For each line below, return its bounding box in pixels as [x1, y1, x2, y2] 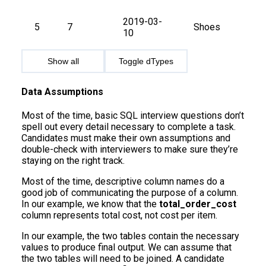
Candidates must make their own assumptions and [21, 132, 230, 144]
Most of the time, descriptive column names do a [21, 175, 224, 187]
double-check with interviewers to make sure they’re [21, 143, 238, 155]
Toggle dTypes [119, 56, 173, 66]
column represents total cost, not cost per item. [21, 209, 217, 221]
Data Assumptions [21, 85, 103, 97]
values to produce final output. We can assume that [21, 241, 232, 253]
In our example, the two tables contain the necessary [21, 230, 239, 242]
